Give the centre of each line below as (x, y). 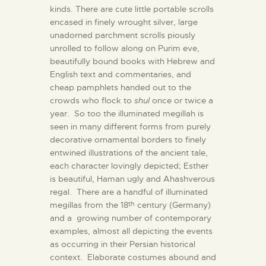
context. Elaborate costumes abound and (133, 257)
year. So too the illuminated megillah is (127, 113)
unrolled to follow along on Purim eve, (125, 48)
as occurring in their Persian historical (123, 244)
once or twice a (181, 100)
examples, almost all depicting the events (131, 231)
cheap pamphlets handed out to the (121, 87)
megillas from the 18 (89, 205)
